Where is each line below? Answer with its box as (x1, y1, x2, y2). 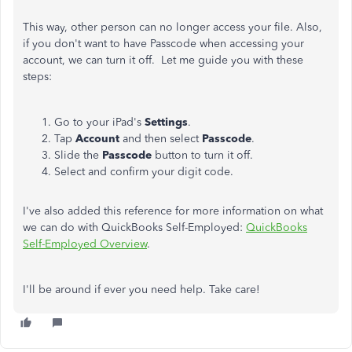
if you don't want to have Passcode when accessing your (23, 37, 304, 50)
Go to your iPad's (54, 115, 145, 129)
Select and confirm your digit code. (54, 165, 233, 178)
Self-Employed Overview (23, 237, 147, 251)
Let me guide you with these (161, 53, 303, 67)
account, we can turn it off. (23, 53, 161, 67)
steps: (23, 70, 52, 83)
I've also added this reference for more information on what (23, 204, 323, 218)
